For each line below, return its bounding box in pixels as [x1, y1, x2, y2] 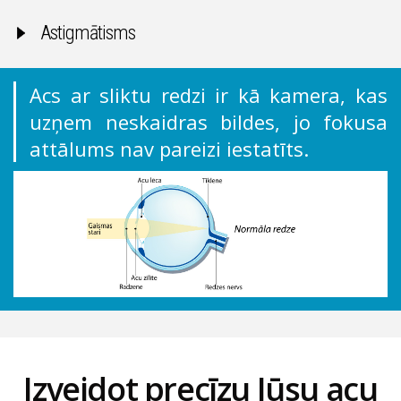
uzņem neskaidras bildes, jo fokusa [30, 108, 388, 136]
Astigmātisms [40, 21, 135, 44]
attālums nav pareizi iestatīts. [30, 135, 309, 163]
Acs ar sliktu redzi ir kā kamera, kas [30, 81, 388, 109]
